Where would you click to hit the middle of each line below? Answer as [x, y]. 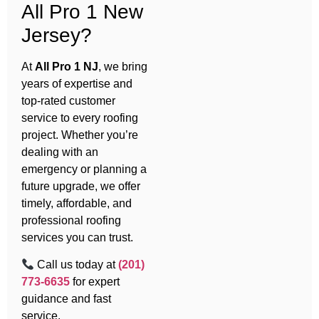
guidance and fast [66, 299]
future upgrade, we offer [81, 187]
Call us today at [77, 265]
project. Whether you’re [80, 135]
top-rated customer [68, 101]
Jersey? [57, 36]
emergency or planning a [84, 169]
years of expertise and [77, 84]
